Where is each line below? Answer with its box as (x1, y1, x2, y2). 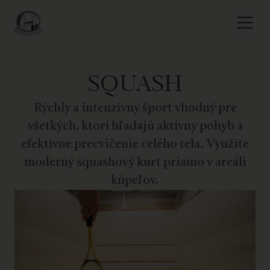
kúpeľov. (111, 175, 159, 187)
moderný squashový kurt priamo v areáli (24, 157, 246, 169)
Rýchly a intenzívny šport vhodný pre (33, 102, 237, 115)
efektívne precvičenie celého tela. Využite (21, 139, 249, 151)
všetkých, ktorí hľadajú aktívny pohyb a (27, 121, 243, 133)
